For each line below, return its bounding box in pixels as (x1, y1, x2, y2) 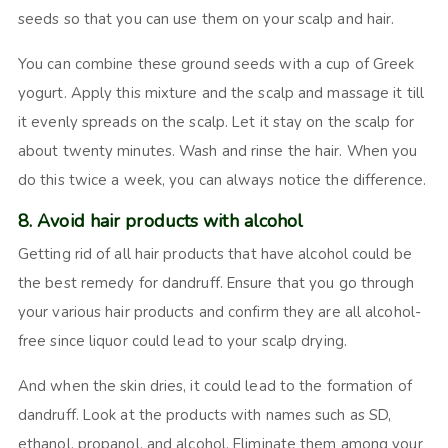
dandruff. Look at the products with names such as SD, (17, 404, 392, 425)
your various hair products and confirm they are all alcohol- (17, 301, 421, 322)
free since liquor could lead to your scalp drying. (17, 330, 350, 351)
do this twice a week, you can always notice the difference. (17, 169, 426, 190)
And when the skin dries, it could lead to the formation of (17, 375, 412, 396)
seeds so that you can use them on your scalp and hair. (17, 8, 395, 29)
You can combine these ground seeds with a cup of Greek (17, 53, 415, 74)
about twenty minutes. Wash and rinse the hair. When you (17, 140, 418, 161)
